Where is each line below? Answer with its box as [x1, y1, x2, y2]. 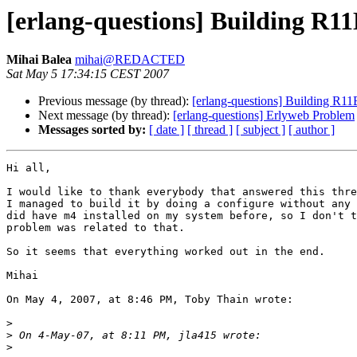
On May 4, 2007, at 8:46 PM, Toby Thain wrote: [6, 293, 293, 306]
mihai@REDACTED [75, 53, 185, 67]
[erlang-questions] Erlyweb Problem [173, 108, 355, 123]
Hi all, [6, 162, 51, 175]
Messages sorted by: [38, 123, 146, 137]
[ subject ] [236, 123, 285, 137]
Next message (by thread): [38, 108, 173, 123]
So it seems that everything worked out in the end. [6, 245, 325, 258]
